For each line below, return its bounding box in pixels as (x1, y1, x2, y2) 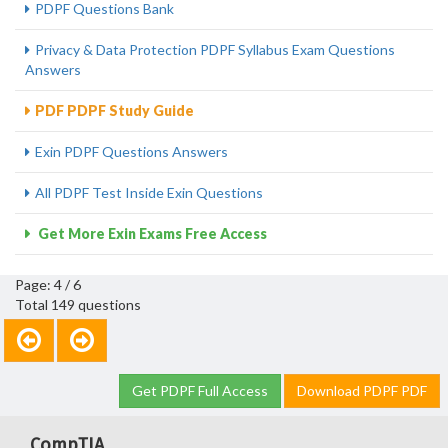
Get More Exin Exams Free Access (35, 225, 267, 242)
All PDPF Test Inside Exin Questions (35, 184, 263, 201)
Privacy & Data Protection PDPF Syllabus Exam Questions (35, 41, 395, 58)
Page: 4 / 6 (15, 276, 81, 293)
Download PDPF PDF (297, 382, 427, 399)
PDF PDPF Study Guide (35, 102, 194, 119)
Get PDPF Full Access (132, 382, 268, 399)
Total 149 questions (15, 296, 141, 313)
